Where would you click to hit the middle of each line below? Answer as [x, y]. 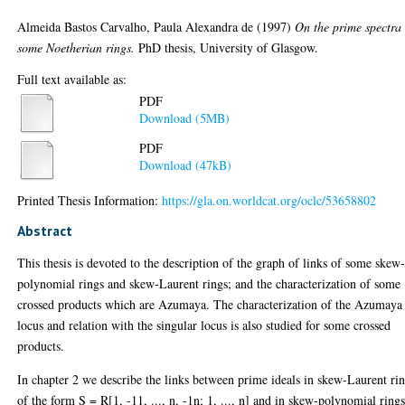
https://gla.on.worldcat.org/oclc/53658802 [269, 200]
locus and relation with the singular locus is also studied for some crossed [204, 325]
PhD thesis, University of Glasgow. [227, 47]
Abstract [45, 230]
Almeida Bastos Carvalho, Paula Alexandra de [136, 26]
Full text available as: [72, 79]
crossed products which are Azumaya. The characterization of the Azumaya [210, 304]
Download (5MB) [185, 118]
